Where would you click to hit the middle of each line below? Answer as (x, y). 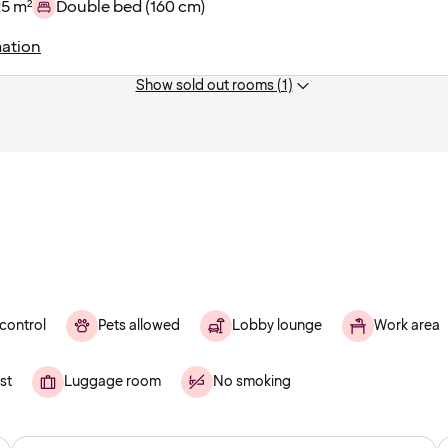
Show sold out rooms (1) (214, 85)
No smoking (252, 382)
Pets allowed (139, 326)
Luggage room (112, 382)
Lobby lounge (277, 326)
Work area (407, 326)
